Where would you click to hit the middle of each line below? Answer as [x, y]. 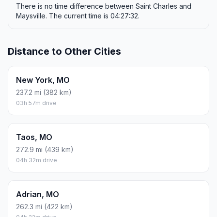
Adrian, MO [38, 194]
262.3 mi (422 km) [44, 207]
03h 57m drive [36, 103]
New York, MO [43, 80]
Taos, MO [34, 137]
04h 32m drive [37, 160]
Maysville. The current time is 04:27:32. [78, 16]
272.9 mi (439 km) [45, 150]
